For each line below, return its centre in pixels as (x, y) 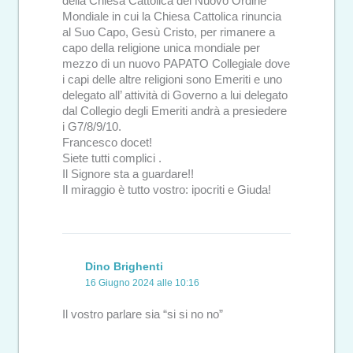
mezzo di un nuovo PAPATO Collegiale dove (176, 64)
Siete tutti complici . (112, 159)
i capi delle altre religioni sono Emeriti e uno (172, 80)
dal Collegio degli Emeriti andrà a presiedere (175, 111)
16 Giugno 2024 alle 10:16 (143, 282)
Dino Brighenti (124, 266)
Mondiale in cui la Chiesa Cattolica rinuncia (172, 17)
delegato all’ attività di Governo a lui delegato (175, 96)
